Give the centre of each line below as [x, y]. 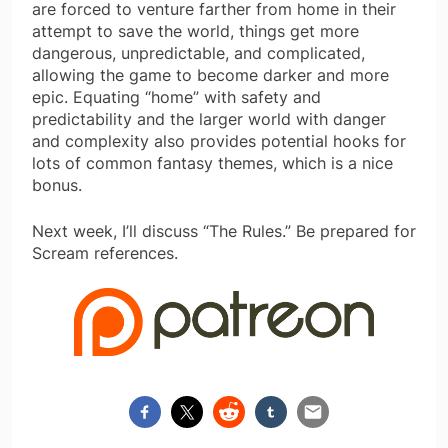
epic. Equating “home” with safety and [176, 96]
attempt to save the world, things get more [195, 30]
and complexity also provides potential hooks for [219, 140]
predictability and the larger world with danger [209, 118]
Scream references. [105, 252]
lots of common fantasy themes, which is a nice [212, 162]
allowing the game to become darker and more [210, 74]
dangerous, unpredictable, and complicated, [198, 52]
